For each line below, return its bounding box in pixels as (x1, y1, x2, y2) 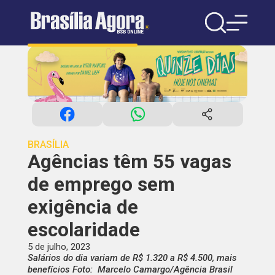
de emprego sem (27, 173, 175, 196)
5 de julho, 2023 (27, 241, 90, 253)
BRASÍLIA (27, 139, 69, 151)
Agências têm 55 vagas (27, 150, 231, 174)
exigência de (27, 196, 138, 219)
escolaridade (27, 219, 140, 242)
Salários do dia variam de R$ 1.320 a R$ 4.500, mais (27, 252, 237, 264)
